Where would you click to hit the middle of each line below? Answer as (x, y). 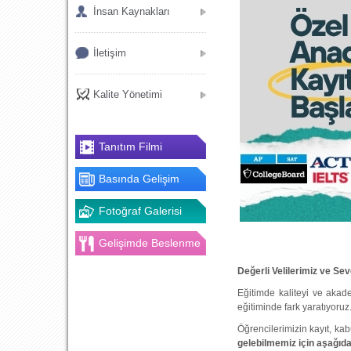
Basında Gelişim (139, 179)
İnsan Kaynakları (132, 11)
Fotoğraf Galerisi (140, 211)
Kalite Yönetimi (128, 94)
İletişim (110, 53)
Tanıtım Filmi (130, 147)
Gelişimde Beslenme (150, 243)
